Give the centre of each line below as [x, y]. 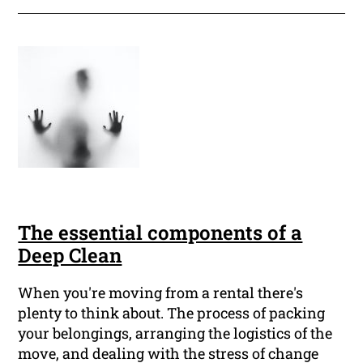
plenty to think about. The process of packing [172, 313]
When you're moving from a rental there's [161, 293]
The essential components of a [160, 233]
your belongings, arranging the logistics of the [175, 333]
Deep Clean [70, 256]
